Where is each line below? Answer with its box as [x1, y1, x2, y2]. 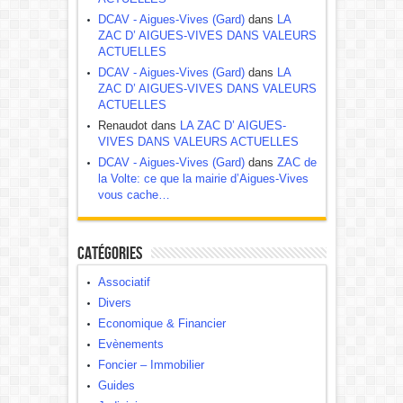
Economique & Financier [97, 317, 226, 330]
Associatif [97, 275, 150, 289]
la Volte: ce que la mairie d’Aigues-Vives [97, 172, 309, 185]
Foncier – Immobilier [97, 358, 204, 372]
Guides [97, 379, 135, 392]
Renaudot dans [97, 119, 180, 132]
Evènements [97, 337, 164, 351]
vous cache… [97, 188, 170, 201]
